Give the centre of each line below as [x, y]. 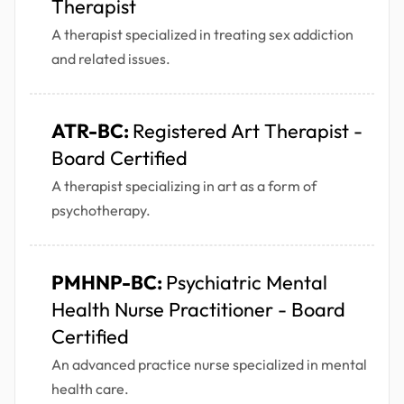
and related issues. [111, 59]
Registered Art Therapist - [248, 131]
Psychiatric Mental [247, 283]
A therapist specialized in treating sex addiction [202, 35]
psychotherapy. [101, 211]
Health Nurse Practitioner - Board [198, 310]
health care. [90, 389]
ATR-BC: [92, 131]
